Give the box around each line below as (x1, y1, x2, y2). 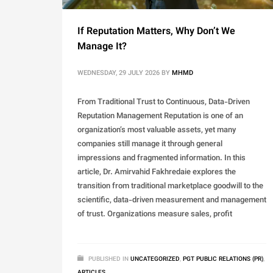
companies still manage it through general (77, 138, 222, 151)
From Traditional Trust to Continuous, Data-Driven (77, 96, 250, 109)
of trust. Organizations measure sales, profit (77, 208, 232, 221)
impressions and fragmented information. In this (77, 152, 246, 165)
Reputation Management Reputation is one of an (77, 110, 243, 123)
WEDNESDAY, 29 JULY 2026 (77, 68, 160, 79)
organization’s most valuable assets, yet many (77, 124, 236, 137)
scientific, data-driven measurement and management (77, 194, 266, 207)
